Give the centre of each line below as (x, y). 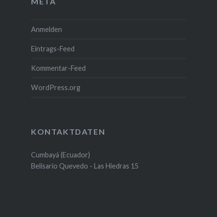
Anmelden (46, 29)
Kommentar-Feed (58, 68)
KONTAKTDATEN (68, 131)
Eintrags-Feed (53, 48)
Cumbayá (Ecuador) (60, 155)
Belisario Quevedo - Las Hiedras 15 (85, 166)
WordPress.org (55, 87)
